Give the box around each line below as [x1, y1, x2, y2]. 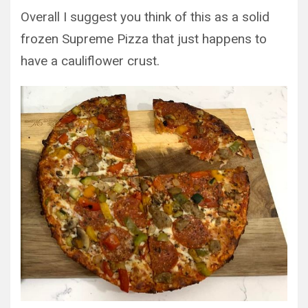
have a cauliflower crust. [21, 53, 159, 69]
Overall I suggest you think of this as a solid [21, 9, 269, 25]
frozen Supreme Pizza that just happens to [21, 31, 267, 47]
